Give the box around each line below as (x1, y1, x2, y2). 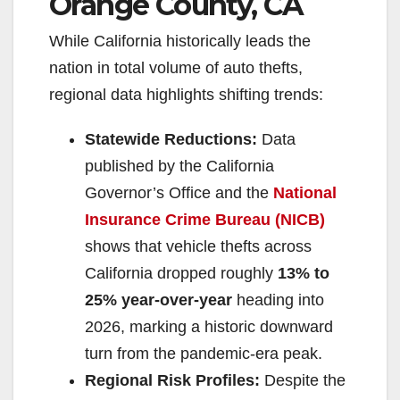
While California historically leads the (49, 31, 311, 50)
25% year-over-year (85, 290, 232, 309)
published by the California (85, 156, 274, 175)
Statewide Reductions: (85, 129, 257, 148)
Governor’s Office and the (85, 183, 273, 202)
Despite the (260, 371, 346, 389)
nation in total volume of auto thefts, (49, 58, 303, 77)
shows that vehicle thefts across (85, 237, 312, 255)
